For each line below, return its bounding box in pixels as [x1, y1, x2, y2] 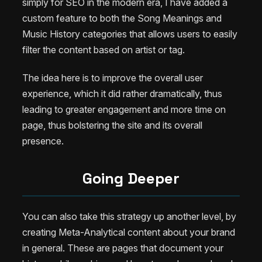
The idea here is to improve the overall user [22, 72, 203, 84]
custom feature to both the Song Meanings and [22, 12, 222, 25]
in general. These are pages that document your [22, 242, 223, 254]
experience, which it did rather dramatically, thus [22, 88, 222, 100]
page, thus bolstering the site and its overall [22, 119, 202, 132]
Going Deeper [82, 168, 180, 189]
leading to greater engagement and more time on [22, 104, 226, 116]
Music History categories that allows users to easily [22, 28, 237, 40]
